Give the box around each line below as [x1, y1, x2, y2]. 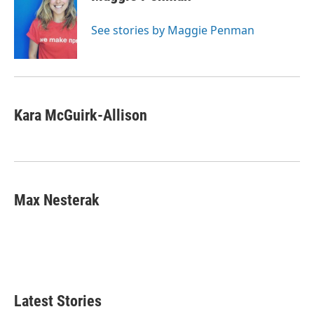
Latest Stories [14, 292, 102, 310]
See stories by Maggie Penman [91, 22, 254, 39]
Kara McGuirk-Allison [14, 107, 147, 125]
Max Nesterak [14, 191, 100, 210]
